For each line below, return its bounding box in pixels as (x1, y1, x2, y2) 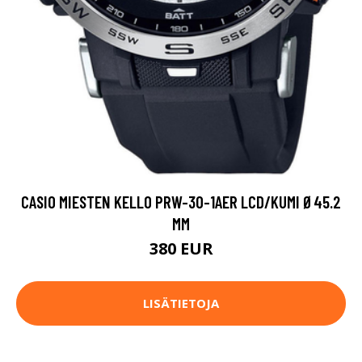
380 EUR (149, 237, 213, 259)
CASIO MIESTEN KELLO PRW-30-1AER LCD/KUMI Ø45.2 (21, 191, 341, 212)
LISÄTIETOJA (143, 295, 219, 312)
